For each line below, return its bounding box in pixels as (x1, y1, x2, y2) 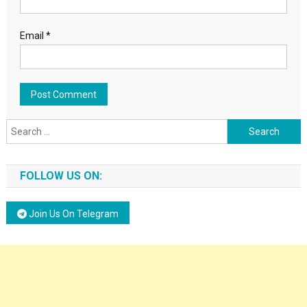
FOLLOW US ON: (19, 169, 102, 182)
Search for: (227, 122, 275, 133)
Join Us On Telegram (26, 208, 119, 219)
